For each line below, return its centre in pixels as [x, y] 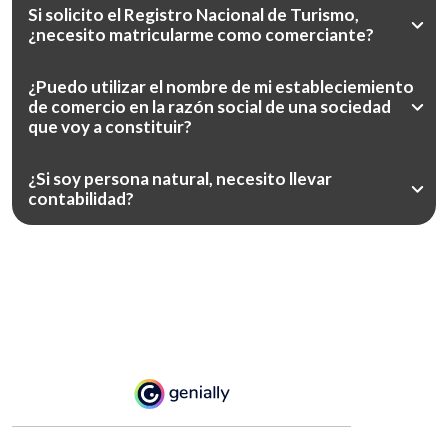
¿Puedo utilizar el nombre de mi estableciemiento [221, 86]
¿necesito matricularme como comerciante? [201, 34]
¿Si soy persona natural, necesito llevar [180, 178]
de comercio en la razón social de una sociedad [209, 106]
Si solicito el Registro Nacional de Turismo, [193, 14]
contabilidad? [81, 198]
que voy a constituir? [110, 126]
